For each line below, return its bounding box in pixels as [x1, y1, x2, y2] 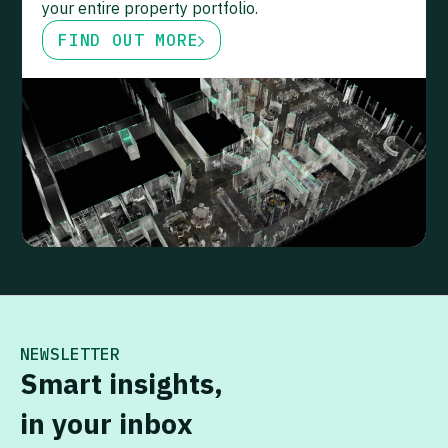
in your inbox [20, 404, 193, 442]
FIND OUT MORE [58, 30, 199, 51]
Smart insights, [20, 364, 223, 402]
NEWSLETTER [20, 343, 120, 364]
